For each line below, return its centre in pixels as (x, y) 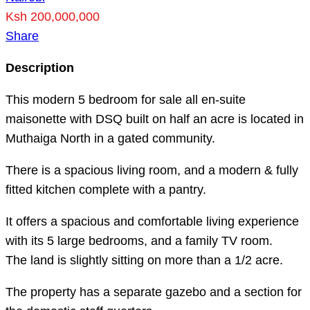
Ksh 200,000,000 (53, 17)
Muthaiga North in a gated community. (110, 138)
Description (40, 68)
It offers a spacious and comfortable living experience (152, 221)
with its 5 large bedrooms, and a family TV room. (139, 241)
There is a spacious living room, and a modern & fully (152, 170)
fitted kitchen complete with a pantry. (106, 190)
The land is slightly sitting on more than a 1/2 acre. (144, 260)
